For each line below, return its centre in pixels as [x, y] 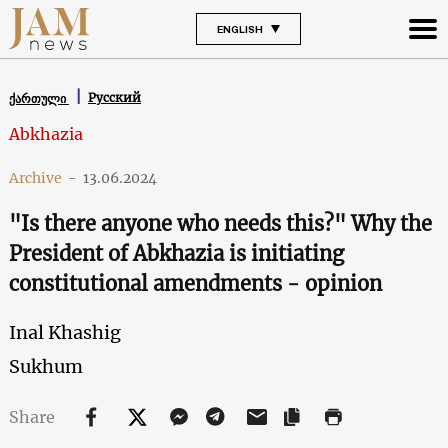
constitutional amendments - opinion [195, 283]
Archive [35, 177]
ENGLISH [239, 28]
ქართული [38, 98]
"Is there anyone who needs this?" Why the [220, 223]
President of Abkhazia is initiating [176, 253]
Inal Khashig [64, 332]
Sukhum [45, 366]
